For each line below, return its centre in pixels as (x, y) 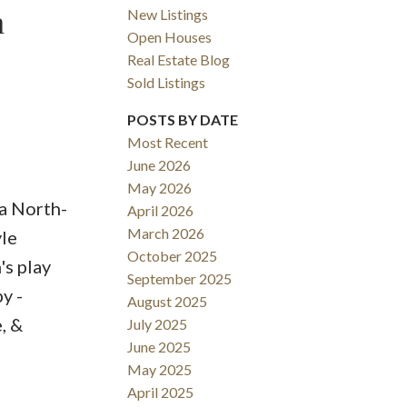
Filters (26, 98)
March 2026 (166, 233)
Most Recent (168, 143)
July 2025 (158, 324)
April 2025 (161, 392)
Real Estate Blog (179, 60)
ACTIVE (78, 51)
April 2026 (161, 211)
